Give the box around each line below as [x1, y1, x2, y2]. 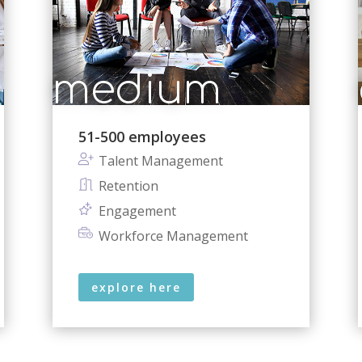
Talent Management [98, 151, 223, 170]
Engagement [98, 201, 176, 220]
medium [52, 67, 221, 113]
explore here [90, 279, 181, 295]
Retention [98, 176, 158, 195]
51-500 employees [78, 126, 206, 146]
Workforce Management [98, 226, 248, 245]
